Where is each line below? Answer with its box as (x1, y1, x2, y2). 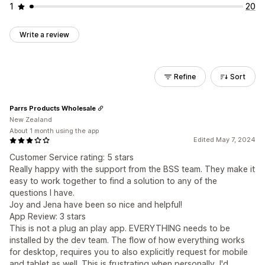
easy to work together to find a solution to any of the (9, 176, 217, 186)
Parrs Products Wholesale (9, 104, 96, 112)
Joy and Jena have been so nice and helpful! (9, 199, 182, 209)
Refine (174, 72, 196, 81)
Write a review (20, 30, 69, 39)
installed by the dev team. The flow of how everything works (9, 235, 245, 245)
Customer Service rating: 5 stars (9, 152, 134, 162)
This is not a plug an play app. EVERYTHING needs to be (9, 223, 230, 233)
